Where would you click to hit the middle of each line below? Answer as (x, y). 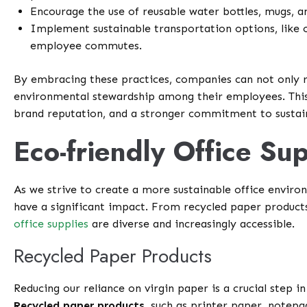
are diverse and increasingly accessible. (192, 224)
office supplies (51, 224)
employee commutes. (86, 46)
